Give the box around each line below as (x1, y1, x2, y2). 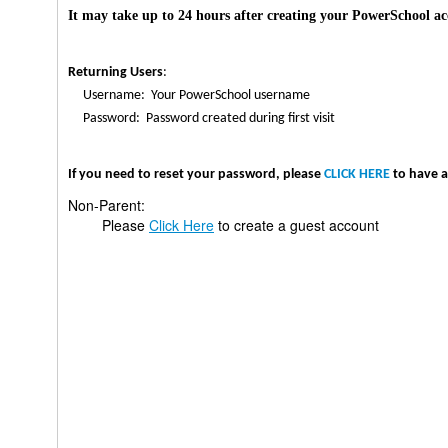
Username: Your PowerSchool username (68, 88, 310, 103)
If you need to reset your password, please (68, 167, 324, 182)
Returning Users (68, 65, 163, 80)
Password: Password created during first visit (68, 111, 335, 126)
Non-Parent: (68, 195, 145, 215)
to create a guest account (214, 215, 379, 235)
